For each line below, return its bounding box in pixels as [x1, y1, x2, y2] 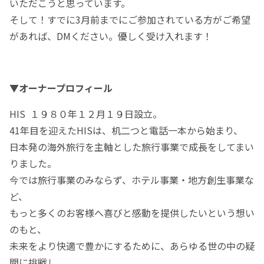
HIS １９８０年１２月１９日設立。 [9, 106, 162, 121]
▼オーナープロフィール [9, 80, 113, 95]
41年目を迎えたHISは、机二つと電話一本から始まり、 [9, 123, 243, 137]
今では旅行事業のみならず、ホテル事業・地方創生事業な [9, 172, 254, 187]
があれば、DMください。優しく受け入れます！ [9, 28, 212, 43]
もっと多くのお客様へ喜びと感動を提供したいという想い [9, 205, 255, 220]
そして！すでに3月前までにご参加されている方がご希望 [9, 12, 250, 27]
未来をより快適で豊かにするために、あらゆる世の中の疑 [9, 238, 255, 253]
